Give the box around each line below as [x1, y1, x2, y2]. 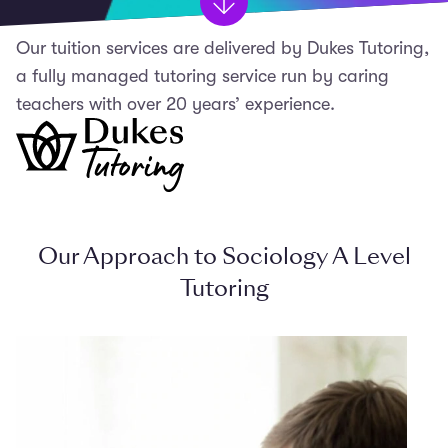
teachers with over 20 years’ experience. [16, 94, 335, 114]
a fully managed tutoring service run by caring [16, 66, 389, 86]
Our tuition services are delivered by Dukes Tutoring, [16, 38, 429, 58]
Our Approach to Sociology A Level [37, 239, 411, 272]
